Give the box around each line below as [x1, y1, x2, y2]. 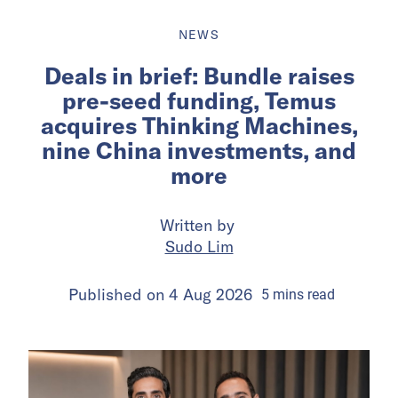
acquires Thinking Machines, [40, 110, 358, 140]
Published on [68, 283, 169, 305]
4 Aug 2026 [168, 283, 252, 305]
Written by [159, 214, 239, 235]
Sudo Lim [164, 235, 234, 257]
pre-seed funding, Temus [62, 85, 336, 115]
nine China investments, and [42, 135, 356, 165]
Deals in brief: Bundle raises [44, 60, 354, 91]
